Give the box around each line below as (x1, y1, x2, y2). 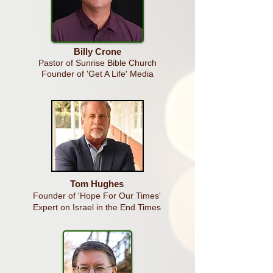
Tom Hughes (70, 179, 124, 189)
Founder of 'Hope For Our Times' (33, 191, 161, 200)
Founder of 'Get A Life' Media (41, 69, 154, 79)
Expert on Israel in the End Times (33, 202, 161, 212)
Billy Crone (74, 46, 121, 57)
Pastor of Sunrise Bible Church (38, 58, 157, 68)
